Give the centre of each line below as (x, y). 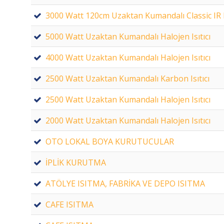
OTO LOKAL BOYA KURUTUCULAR (110, 141)
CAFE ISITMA (69, 204)
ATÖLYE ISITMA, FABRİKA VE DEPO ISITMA (125, 183)
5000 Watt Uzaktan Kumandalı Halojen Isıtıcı (128, 36)
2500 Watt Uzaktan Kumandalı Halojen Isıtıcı (128, 99)
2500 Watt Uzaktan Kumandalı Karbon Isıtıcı (127, 78)
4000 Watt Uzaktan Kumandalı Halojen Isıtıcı (128, 57)
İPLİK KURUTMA (76, 162)
